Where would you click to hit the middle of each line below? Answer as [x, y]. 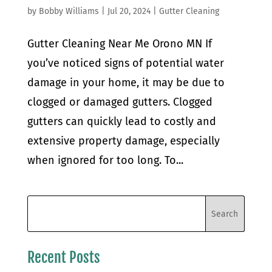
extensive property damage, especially [123, 141]
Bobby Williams [69, 12]
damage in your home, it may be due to [126, 83]
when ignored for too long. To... [105, 161]
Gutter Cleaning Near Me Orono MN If [119, 44]
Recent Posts [63, 258]
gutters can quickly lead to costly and [121, 122]
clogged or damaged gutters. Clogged [120, 102]
